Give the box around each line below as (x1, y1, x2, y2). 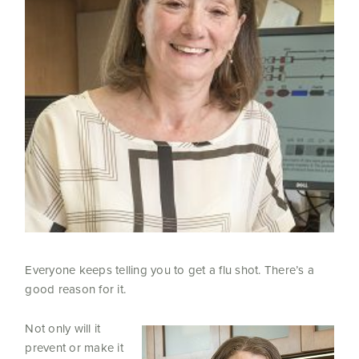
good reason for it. (25, 280, 127, 298)
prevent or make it (25, 339, 123, 357)
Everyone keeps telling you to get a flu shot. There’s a (25, 261, 315, 279)
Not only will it (25, 320, 101, 337)
